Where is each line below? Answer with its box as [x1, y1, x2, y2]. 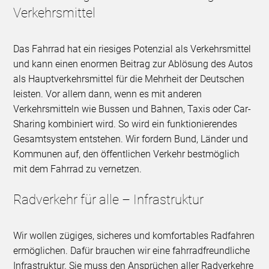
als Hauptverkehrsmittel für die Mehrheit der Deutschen [13, 73, 245, 85]
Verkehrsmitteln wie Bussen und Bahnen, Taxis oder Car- [13, 103, 252, 115]
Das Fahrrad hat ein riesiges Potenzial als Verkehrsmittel [13, 43, 252, 55]
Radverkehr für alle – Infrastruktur [13, 192, 204, 208]
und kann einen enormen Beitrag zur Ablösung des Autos [13, 58, 253, 70]
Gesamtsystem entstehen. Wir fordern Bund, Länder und [13, 133, 249, 145]
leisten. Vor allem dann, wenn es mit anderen [13, 88, 202, 100]
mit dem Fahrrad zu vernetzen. [13, 163, 142, 175]
